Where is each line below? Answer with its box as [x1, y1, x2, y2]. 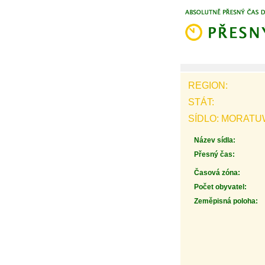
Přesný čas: [193, 150, 235, 159]
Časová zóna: [193, 169, 240, 177]
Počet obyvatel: [193, 183, 247, 191]
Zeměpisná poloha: [193, 197, 258, 205]
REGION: [188, 80, 228, 91]
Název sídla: [193, 136, 235, 144]
